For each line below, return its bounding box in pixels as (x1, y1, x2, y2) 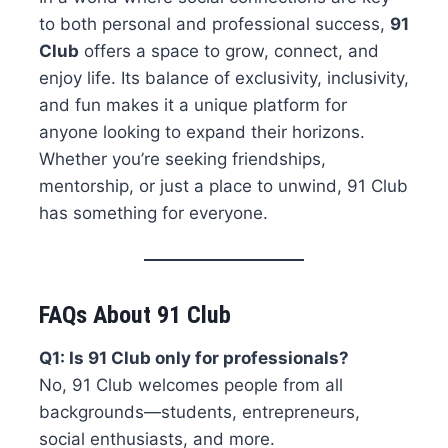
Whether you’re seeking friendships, (38, 149, 326, 170)
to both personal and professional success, (38, 14, 390, 35)
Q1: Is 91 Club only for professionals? (38, 348, 349, 369)
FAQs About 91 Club (38, 301, 231, 330)
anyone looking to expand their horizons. (38, 122, 365, 143)
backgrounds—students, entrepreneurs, (38, 402, 360, 423)
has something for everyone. (38, 203, 268, 224)
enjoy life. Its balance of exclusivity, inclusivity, (38, 68, 409, 89)
